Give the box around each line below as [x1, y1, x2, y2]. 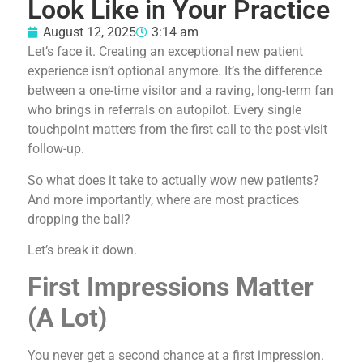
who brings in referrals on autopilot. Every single [28, 102, 301, 118]
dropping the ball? [28, 211, 130, 227]
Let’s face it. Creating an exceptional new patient [28, 44, 303, 60]
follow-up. [28, 141, 84, 157]
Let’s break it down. [28, 242, 137, 258]
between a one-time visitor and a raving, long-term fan [28, 83, 334, 99]
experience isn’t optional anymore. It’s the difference [28, 63, 322, 79]
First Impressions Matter [28, 271, 314, 303]
